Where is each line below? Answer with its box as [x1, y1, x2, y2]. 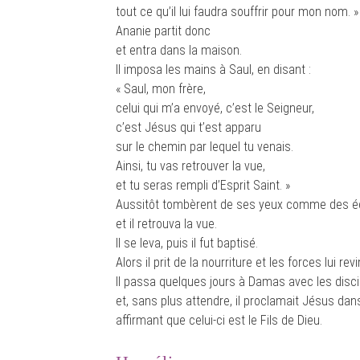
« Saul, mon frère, [116, 81, 206, 96]
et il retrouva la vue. [116, 216, 217, 231]
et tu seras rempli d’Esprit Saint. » [116, 178, 290, 193]
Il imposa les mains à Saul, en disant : [116, 62, 311, 77]
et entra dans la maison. [116, 43, 242, 58]
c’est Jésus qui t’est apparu [116, 120, 261, 135]
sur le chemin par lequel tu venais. [116, 139, 293, 154]
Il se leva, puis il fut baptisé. [116, 235, 258, 251]
